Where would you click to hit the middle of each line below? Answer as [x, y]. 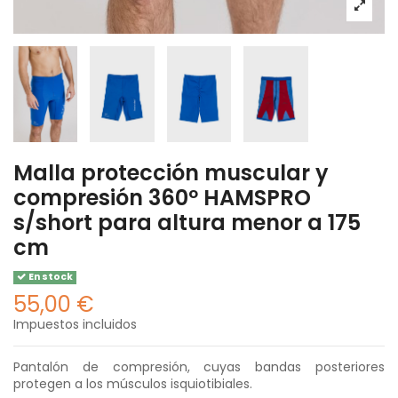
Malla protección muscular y [171, 173]
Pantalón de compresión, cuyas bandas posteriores [199, 367]
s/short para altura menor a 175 [187, 223]
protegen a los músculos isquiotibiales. [133, 384]
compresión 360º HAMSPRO [162, 198]
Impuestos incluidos [75, 325]
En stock [50, 277]
